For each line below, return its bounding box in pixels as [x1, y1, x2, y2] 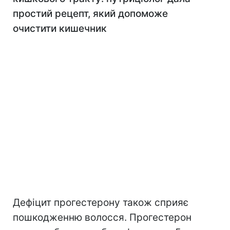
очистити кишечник [13, 23, 107, 35]
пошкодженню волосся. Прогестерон [13, 212, 191, 224]
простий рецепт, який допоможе [13, 8, 168, 20]
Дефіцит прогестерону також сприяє [13, 197, 188, 209]
